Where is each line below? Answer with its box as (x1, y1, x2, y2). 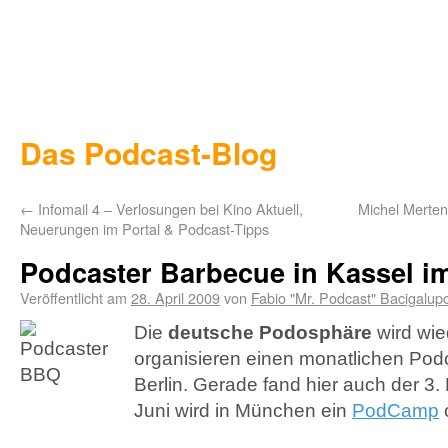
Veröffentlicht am (20, 287, 127, 308)
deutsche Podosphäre (168, 322, 372, 343)
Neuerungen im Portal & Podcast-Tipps (20, 218, 269, 239)
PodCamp (352, 400, 439, 421)
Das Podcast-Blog (20, 131, 277, 174)
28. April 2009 (131, 287, 220, 308)
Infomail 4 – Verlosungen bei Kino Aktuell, (34, 198, 303, 219)
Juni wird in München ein (134, 400, 352, 421)
